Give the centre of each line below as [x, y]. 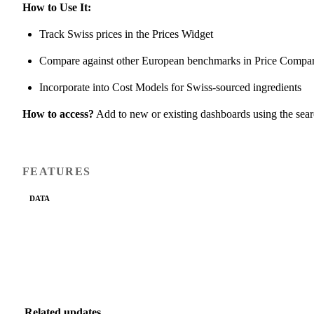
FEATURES [57, 171]
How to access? [58, 114]
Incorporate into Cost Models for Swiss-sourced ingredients [170, 87]
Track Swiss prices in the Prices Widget [126, 34]
